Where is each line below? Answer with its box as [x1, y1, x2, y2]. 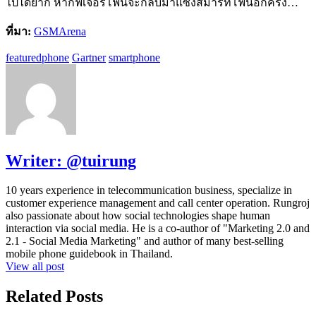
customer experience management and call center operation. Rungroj [6, 197, 310, 209]
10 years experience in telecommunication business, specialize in [6, 184, 292, 197]
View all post [6, 260, 64, 273]
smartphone [109, 51, 160, 63]
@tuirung [66, 151, 136, 170]
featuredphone [6, 51, 69, 63]
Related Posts [6, 287, 103, 306]
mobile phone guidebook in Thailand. [6, 248, 173, 260]
